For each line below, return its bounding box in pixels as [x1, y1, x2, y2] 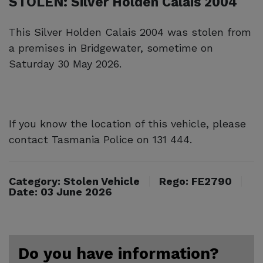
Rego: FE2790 [159, 174, 232, 187]
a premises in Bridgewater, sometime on [9, 41, 213, 54]
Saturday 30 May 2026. [9, 57, 122, 70]
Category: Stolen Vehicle [9, 174, 140, 187]
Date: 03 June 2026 [9, 185, 112, 198]
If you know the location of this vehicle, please [9, 117, 246, 130]
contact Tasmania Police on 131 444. [9, 133, 192, 146]
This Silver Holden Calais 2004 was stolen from [9, 25, 251, 38]
